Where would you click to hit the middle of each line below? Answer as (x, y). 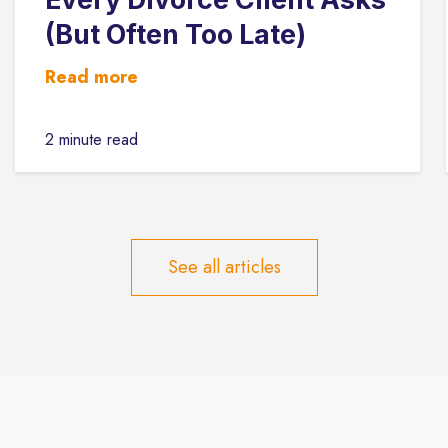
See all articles (224, 267)
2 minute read (92, 140)
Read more (92, 77)
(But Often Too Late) (176, 34)
